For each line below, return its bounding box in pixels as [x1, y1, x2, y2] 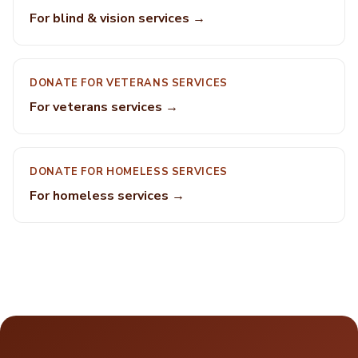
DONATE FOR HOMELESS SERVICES [30, 165, 228, 179]
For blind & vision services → [30, 10, 205, 27]
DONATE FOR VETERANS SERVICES [30, 76, 228, 90]
